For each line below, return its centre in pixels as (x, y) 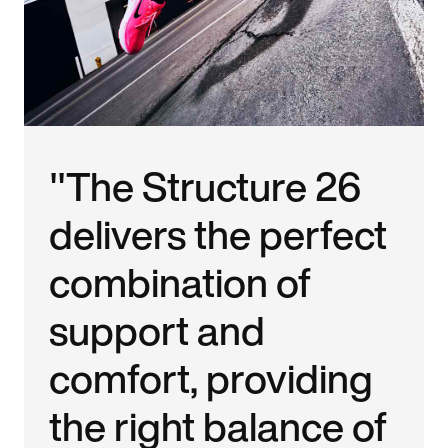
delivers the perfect (218, 233)
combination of (180, 281)
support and (157, 329)
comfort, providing (211, 377)
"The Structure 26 (205, 185)
